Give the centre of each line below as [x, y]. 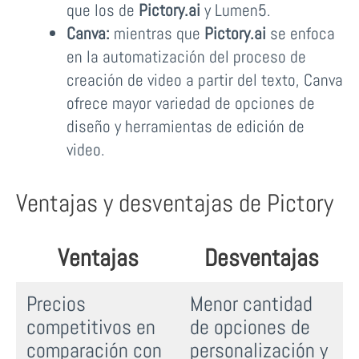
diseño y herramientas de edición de [185, 127]
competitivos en [91, 327]
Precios [56, 304]
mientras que [157, 34]
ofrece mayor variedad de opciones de [190, 103]
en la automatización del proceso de [186, 57]
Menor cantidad [251, 304]
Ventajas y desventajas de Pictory [175, 202]
